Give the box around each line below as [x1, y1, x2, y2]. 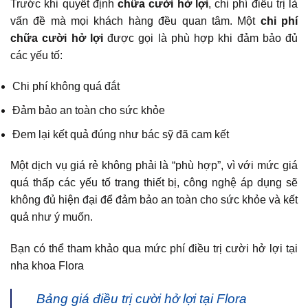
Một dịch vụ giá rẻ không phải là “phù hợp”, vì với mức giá [10, 159, 298, 172]
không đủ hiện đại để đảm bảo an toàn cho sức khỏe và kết [10, 194, 298, 206]
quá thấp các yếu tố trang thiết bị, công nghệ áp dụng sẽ [10, 177, 298, 189]
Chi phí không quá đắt [12, 80, 120, 93]
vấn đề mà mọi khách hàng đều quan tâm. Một [10, 14, 261, 27]
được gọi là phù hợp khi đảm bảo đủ [102, 32, 298, 44]
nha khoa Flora [10, 260, 84, 272]
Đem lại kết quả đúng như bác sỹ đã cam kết [12, 128, 230, 140]
